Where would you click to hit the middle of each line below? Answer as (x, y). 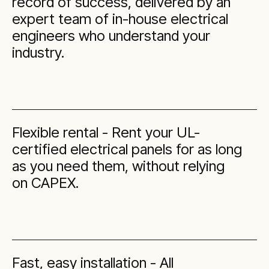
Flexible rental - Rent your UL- (106, 132)
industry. (38, 52)
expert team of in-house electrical (120, 19)
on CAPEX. (45, 183)
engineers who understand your (111, 35)
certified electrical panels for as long (127, 149)
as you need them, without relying (118, 166)
